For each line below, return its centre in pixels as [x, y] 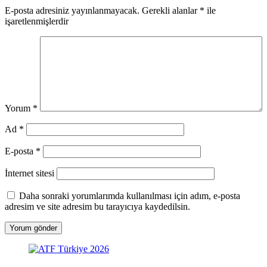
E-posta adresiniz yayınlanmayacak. [72, 10]
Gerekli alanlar [171, 10]
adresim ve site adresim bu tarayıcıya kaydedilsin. [97, 206]
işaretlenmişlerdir [37, 21]
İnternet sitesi [30, 173]
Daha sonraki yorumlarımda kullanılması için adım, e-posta [130, 195]
